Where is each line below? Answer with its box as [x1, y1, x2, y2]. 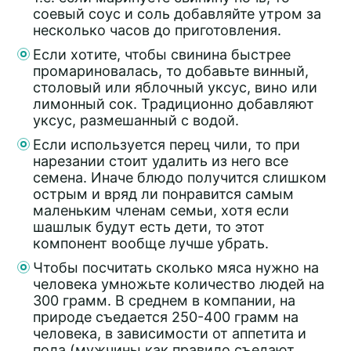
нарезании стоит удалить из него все [33, 152, 288, 169]
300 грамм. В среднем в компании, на [33, 291, 295, 309]
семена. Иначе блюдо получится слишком [33, 168, 327, 186]
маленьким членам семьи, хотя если [33, 201, 289, 219]
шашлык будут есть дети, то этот [33, 218, 265, 235]
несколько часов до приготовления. [33, 21, 281, 38]
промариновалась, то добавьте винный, [33, 62, 309, 79]
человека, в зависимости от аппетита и [33, 324, 306, 342]
